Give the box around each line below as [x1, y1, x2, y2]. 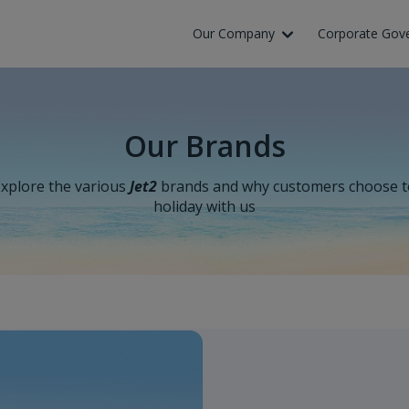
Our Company [193, 25, 276, 42]
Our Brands [123, 126, 286, 165]
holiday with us [153, 196, 256, 216]
